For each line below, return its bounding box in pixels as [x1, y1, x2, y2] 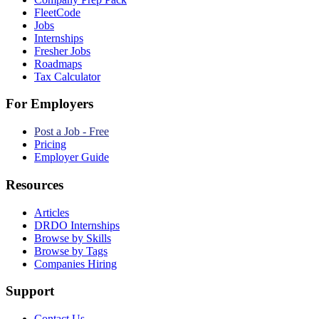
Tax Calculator [34, 70, 100, 83]
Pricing [34, 138, 66, 151]
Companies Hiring [34, 257, 117, 270]
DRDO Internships [34, 219, 120, 231]
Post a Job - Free [34, 125, 109, 138]
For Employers [6, 96, 93, 112]
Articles [34, 206, 69, 219]
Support [6, 283, 54, 299]
